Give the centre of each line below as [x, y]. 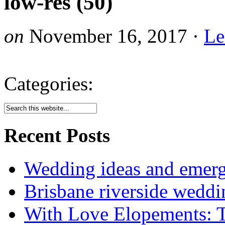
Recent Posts [57, 136]
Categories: [49, 83]
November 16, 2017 [108, 36]
